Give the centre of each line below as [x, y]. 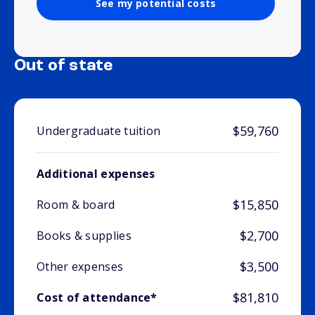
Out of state [64, 66]
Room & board [76, 205]
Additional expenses [96, 174]
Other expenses [80, 267]
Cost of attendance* [97, 298]
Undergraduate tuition [99, 131]
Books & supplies [84, 236]
